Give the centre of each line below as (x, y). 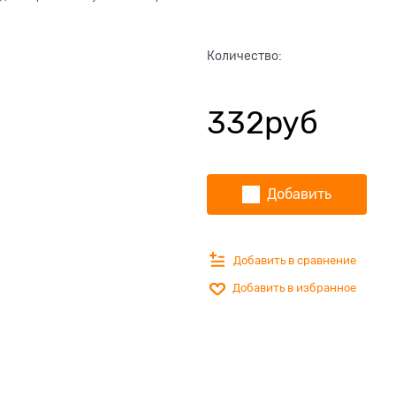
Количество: (244, 56)
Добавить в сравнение (295, 260)
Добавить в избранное (294, 288)
